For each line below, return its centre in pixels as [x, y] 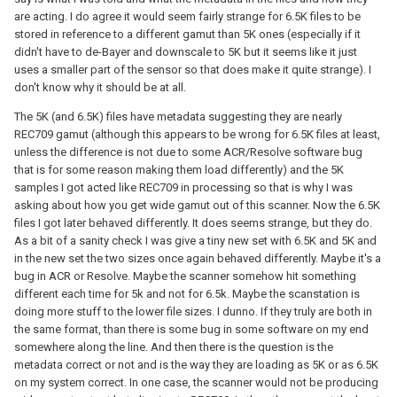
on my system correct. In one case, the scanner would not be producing [196, 382]
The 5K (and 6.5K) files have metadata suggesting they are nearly [178, 116]
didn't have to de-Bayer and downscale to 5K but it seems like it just [186, 51]
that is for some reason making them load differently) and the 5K [179, 169]
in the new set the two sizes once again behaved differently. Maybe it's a [198, 258]
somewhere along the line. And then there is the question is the [174, 346]
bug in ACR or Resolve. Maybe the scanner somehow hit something [185, 276]
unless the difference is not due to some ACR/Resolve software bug [188, 152]
